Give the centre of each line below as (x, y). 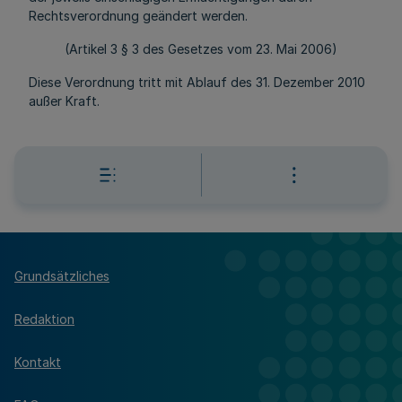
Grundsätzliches (62, 275)
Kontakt (38, 362)
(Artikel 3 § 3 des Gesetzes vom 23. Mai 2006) (201, 49)
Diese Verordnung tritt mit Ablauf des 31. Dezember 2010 (197, 82)
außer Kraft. (64, 101)
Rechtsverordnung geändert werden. (138, 16)
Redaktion (44, 319)
